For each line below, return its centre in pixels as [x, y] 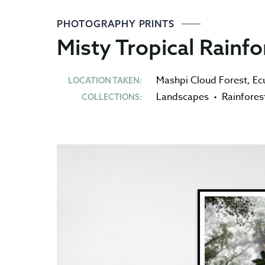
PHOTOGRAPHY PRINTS [117, 24]
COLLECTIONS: [112, 97]
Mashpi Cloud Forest [202, 80]
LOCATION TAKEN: [105, 80]
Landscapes [182, 97]
